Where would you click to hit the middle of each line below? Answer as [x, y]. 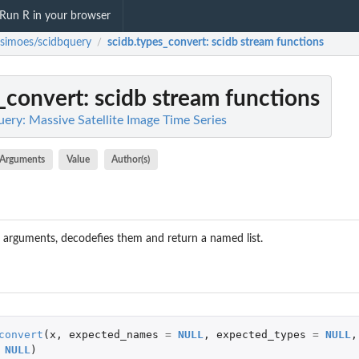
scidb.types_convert [157, 43]
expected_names [113, 334]
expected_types [261, 334]
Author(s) [131, 159]
